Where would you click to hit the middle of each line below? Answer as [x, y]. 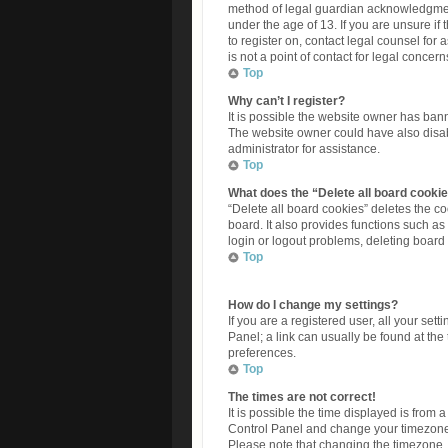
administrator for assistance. [304, 149]
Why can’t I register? [286, 101]
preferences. [262, 353]
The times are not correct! [302, 397]
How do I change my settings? [313, 305]
